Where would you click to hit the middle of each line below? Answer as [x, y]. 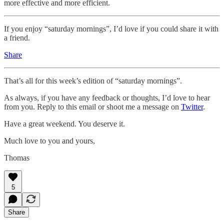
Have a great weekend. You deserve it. [64, 124]
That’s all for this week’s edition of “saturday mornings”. [93, 81]
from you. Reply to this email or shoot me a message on [92, 107]
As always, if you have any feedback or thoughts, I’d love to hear [107, 98]
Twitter [192, 107]
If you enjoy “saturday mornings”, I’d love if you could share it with [111, 29]
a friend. [17, 38]
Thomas [17, 158]
